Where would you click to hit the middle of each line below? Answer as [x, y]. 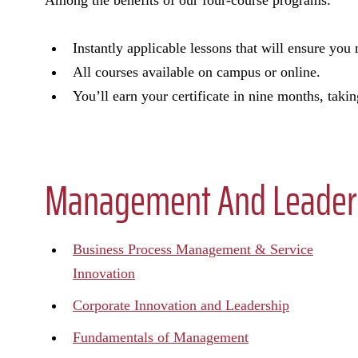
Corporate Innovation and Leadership [181, 305]
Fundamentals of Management [161, 337]
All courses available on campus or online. [197, 72]
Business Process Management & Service [193, 249]
